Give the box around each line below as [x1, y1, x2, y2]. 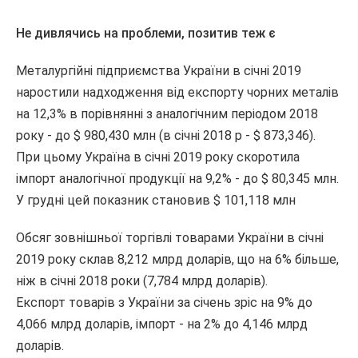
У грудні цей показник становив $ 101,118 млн [16, 193, 296, 208]
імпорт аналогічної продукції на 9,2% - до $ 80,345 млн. [16, 171, 339, 186]
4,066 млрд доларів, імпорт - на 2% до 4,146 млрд [16, 316, 308, 332]
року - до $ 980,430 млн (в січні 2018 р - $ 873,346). [16, 128, 316, 143]
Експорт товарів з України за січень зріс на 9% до [16, 295, 312, 310]
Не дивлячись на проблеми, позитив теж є [16, 26, 276, 41]
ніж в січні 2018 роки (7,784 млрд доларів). [16, 273, 268, 288]
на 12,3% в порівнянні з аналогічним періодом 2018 [16, 106, 318, 121]
